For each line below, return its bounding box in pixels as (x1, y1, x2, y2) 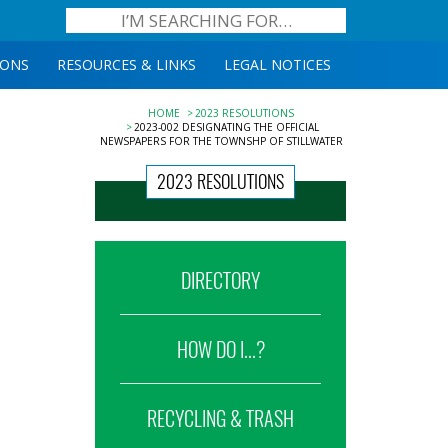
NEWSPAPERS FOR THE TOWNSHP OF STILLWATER (99, 134, 343, 148)
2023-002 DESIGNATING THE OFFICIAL (134, 120, 319, 134)
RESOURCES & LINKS (57, 55, 196, 74)
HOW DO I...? (176, 336, 265, 363)
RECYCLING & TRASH (147, 405, 295, 432)
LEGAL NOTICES (224, 55, 331, 74)
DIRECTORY (181, 267, 261, 294)
